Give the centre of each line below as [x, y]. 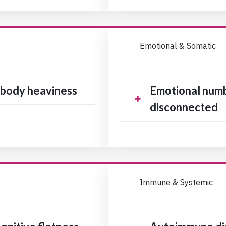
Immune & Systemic [177, 182]
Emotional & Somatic [178, 46]
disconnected [184, 107]
